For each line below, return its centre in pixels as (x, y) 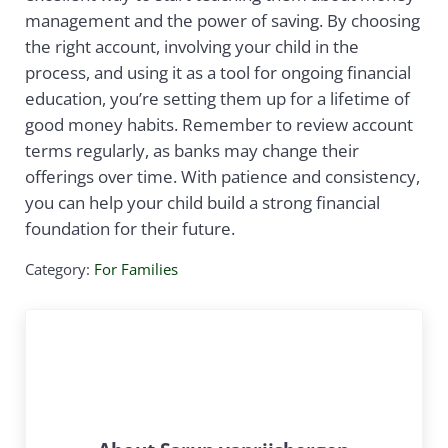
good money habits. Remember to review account (218, 124)
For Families (135, 268)
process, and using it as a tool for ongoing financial (217, 72)
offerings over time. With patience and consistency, (222, 176)
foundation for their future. (129, 228)
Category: (59, 268)
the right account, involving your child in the (191, 46)
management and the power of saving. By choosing (222, 20)
